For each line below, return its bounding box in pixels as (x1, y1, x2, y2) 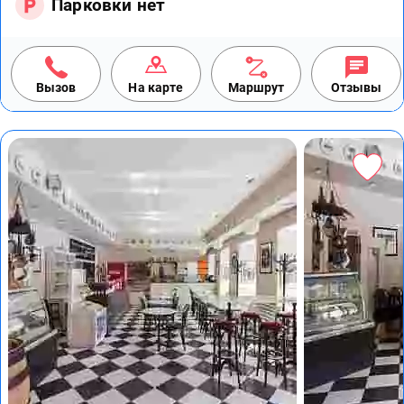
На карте (128, 79, 184, 95)
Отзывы (330, 79, 382, 95)
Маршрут (227, 79, 285, 95)
